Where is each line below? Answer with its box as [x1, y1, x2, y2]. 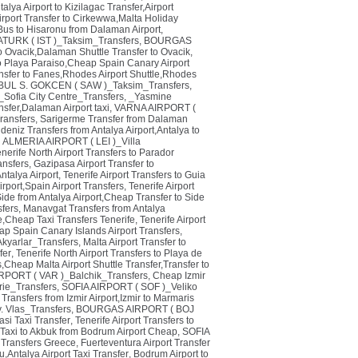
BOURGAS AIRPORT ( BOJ [76, 304, 194, 315]
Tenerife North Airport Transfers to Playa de [16, 248, 202, 259]
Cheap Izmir [153, 270, 205, 281]
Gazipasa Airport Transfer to [34, 158, 154, 169]
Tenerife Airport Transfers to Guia [63, 169, 205, 181]
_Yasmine [129, 91, 172, 102]
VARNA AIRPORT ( [114, 102, 196, 113]
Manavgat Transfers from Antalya [23, 203, 165, 214]
